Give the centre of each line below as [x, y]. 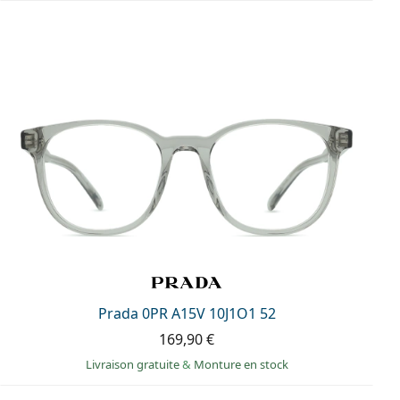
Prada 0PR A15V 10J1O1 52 [187, 313]
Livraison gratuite [133, 364]
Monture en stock [241, 364]
